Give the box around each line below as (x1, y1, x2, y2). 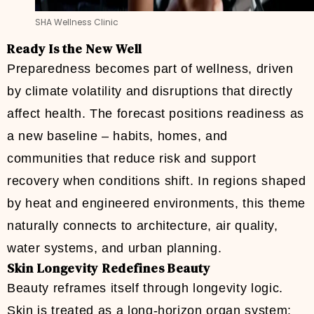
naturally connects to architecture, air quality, (7, 219, 278, 233)
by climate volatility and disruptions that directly (7, 84, 293, 99)
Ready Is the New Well (7, 40, 143, 58)
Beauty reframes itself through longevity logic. (7, 281, 284, 296)
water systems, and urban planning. (7, 241, 222, 256)
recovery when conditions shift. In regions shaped (7, 174, 306, 189)
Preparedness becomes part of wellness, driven (7, 62, 294, 76)
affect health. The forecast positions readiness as (7, 107, 305, 121)
